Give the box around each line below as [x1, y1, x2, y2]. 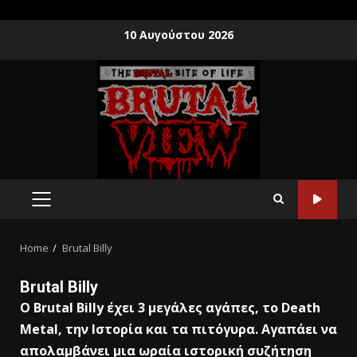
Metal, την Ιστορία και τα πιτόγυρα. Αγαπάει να [20, 320, 337, 338]
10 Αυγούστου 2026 [124, 26, 233, 42]
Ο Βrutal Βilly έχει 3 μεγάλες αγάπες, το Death [20, 299, 320, 316]
